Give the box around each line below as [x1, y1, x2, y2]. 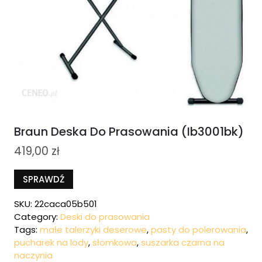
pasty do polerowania [151, 223, 246, 236]
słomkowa [92, 236, 137, 249]
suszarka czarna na [141, 236, 225, 249]
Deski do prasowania [60, 211, 150, 223]
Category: [14, 211, 60, 223]
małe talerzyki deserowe [40, 223, 147, 236]
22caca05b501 [35, 198, 97, 211]
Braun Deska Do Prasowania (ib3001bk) [14, 123, 244, 140]
